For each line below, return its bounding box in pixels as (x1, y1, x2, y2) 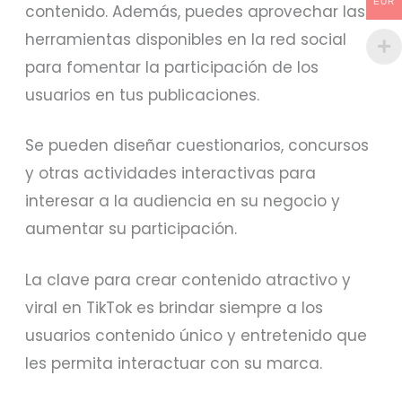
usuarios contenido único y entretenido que (25, 324, 368, 346)
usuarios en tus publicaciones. (25, 83, 260, 106)
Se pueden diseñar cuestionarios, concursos (25, 135, 370, 157)
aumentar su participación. (25, 218, 238, 240)
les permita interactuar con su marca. (25, 352, 323, 374)
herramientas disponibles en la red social (25, 28, 347, 50)
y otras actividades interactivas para (25, 162, 317, 185)
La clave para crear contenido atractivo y (25, 268, 352, 291)
